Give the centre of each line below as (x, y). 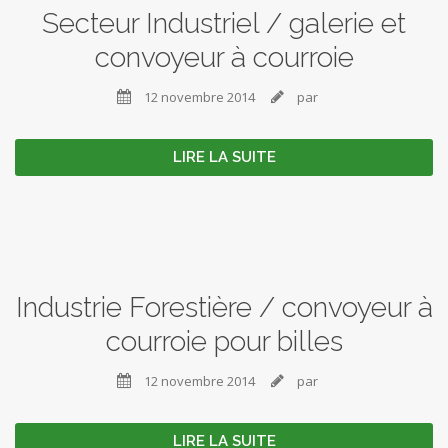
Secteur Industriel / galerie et (224, 23)
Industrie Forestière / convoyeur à (224, 307)
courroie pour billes (224, 341)
